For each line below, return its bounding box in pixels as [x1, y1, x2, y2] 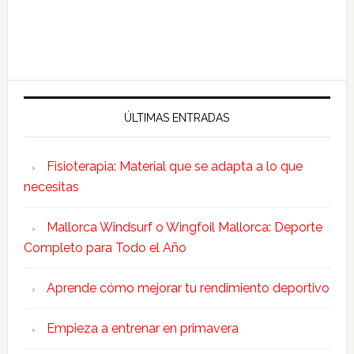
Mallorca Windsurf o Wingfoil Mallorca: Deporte [46, 219, 322, 235]
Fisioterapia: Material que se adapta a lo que [46, 158, 303, 174]
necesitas [23, 179, 79, 194]
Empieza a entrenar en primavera [46, 320, 239, 336]
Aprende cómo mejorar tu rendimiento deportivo [46, 280, 330, 296]
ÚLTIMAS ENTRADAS [124, 111, 230, 124]
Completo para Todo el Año [23, 239, 186, 255]
